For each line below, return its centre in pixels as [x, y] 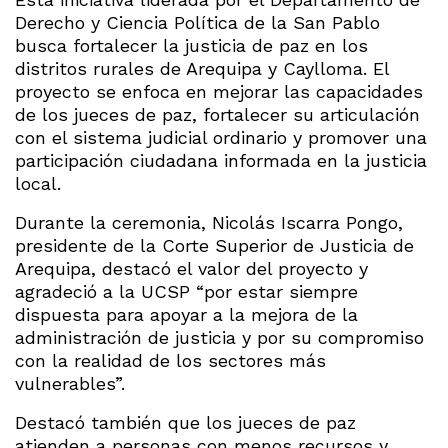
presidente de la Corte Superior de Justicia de [214, 245]
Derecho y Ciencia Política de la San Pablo [197, 22]
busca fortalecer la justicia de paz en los [191, 45]
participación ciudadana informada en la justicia [221, 160]
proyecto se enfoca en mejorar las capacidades [219, 91]
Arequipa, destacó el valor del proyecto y [191, 268]
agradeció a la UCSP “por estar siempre [186, 291]
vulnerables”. [70, 383]
